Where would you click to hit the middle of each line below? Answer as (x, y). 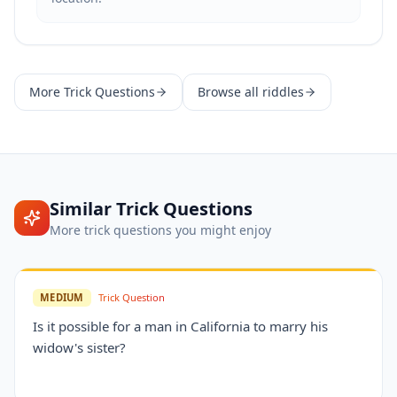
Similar (83, 209)
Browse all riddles (251, 92)
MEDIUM (62, 297)
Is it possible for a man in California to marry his (180, 326)
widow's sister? (79, 347)
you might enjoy (222, 230)
